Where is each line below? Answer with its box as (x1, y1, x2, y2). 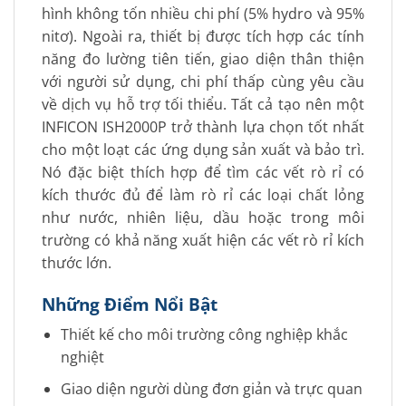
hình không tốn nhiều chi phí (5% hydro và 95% (42, 3, 364, 24)
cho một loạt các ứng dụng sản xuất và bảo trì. (42, 139, 364, 159)
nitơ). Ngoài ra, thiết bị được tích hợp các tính (42, 25, 364, 46)
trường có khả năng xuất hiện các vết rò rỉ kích (42, 229, 364, 250)
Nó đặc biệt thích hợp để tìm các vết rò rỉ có (42, 161, 364, 182)
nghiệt (60, 347, 104, 368)
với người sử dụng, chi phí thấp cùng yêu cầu (42, 71, 364, 92)
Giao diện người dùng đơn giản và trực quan (60, 378, 362, 399)
